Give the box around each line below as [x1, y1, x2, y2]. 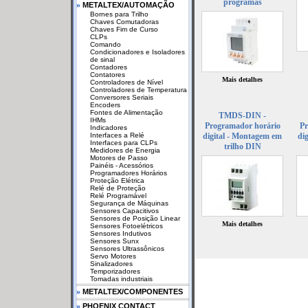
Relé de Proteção [90, 184, 146, 192]
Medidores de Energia [90, 146, 160, 154]
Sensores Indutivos [90, 230, 151, 237]
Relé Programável [90, 192, 146, 199]
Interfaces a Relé [90, 131, 144, 139]
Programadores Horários [90, 169, 167, 177]
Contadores [90, 63, 127, 71]
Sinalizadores [90, 260, 133, 267]
